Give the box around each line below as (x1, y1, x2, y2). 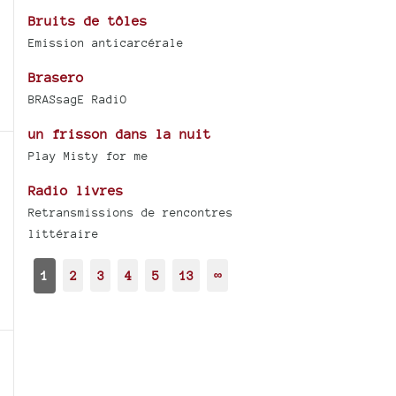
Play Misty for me (28, 148, 149, 163)
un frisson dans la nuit (28, 126, 212, 141)
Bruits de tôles (28, 12, 148, 28)
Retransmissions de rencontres (28, 205, 234, 219)
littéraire (28, 226, 100, 240)
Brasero (28, 69, 85, 85)
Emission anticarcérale (28, 35, 185, 49)
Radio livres (28, 182, 125, 198)
